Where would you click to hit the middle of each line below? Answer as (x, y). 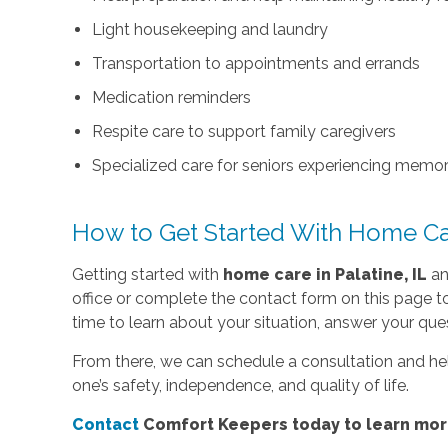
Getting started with (148, 274)
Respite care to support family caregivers (244, 131)
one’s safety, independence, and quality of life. (241, 385)
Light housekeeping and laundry (210, 29)
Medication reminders (172, 97)
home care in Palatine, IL (325, 274)
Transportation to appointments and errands (256, 63)
